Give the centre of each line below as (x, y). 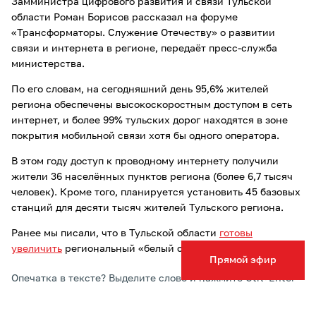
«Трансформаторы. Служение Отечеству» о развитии (143, 33)
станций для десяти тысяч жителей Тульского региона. (149, 208)
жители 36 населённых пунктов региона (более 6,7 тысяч (152, 177)
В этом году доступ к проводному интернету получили (145, 161)
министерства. (48, 64)
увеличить (37, 249)
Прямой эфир (243, 260)
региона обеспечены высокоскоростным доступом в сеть (152, 105)
